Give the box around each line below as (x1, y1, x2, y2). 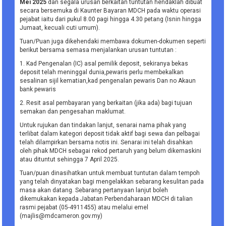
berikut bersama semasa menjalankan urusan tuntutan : (20, 46, 177, 54)
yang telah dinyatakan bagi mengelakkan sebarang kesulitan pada (20, 178, 204, 186)
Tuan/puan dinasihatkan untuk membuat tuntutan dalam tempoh (20, 169, 200, 177)
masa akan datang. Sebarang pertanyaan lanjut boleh (20, 187, 168, 194)
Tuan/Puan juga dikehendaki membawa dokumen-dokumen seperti (20, 38, 206, 45)
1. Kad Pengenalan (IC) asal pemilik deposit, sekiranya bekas (20, 60, 189, 68)
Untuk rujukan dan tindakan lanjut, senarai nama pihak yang (20, 122, 187, 129)
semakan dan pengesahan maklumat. (20, 108, 126, 116)
